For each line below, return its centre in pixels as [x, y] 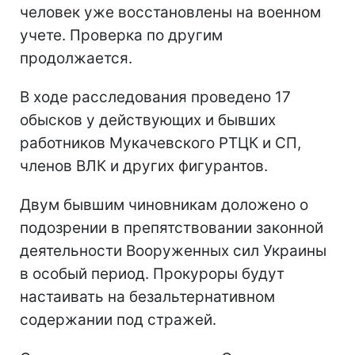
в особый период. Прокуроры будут [152, 273]
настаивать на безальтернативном [147, 296]
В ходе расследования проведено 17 [155, 97]
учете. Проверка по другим [121, 35]
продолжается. [76, 58]
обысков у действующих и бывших [148, 120]
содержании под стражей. [118, 319]
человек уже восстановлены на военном [170, 12]
